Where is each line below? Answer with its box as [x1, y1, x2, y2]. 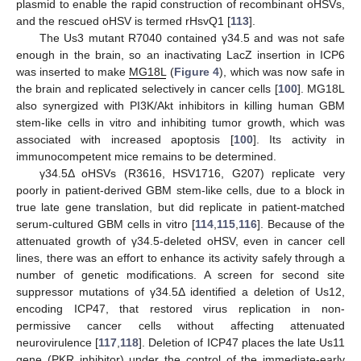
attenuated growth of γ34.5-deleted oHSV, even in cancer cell [16, 234, 345, 248]
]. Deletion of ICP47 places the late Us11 [139, 336, 345, 350]
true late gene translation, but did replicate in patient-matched [16, 201, 345, 214]
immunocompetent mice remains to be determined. [16, 150, 276, 164]
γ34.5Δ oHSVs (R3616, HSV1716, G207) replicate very [39, 167, 345, 180]
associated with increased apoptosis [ [16, 133, 234, 147]
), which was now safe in [219, 65, 346, 79]
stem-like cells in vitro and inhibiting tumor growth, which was [16, 116, 345, 130]
